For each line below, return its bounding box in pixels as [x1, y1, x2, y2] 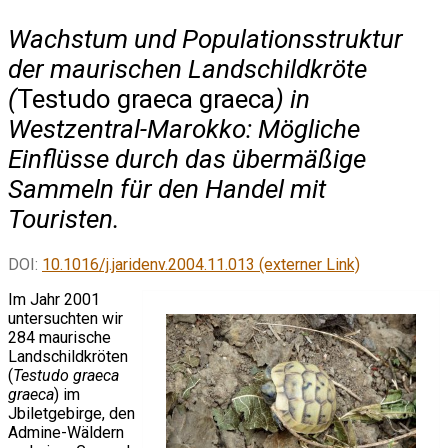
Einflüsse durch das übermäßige [8, 143, 366, 174]
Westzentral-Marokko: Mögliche [8, 113, 360, 144]
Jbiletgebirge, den [8, 404, 135, 424]
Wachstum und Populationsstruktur [8, 23, 403, 54]
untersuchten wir [8, 309, 123, 329]
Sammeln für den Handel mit [8, 173, 326, 204]
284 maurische [8, 328, 111, 348]
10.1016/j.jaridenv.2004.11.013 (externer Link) [42, 255, 360, 275]
